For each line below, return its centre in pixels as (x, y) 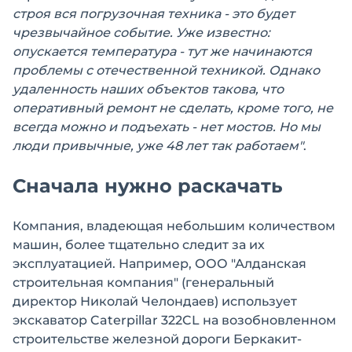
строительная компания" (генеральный (143, 283)
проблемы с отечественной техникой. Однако (166, 71)
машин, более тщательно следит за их (139, 245)
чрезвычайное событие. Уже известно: (141, 33)
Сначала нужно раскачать (148, 186)
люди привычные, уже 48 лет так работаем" (158, 146)
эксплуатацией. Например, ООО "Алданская (159, 264)
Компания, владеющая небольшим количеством (174, 226)
